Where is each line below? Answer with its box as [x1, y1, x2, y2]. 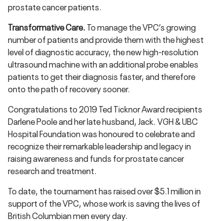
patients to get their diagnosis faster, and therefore [8, 71, 195, 82]
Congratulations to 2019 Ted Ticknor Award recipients [8, 103, 202, 114]
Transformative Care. [8, 21, 85, 33]
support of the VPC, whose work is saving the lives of [8, 197, 200, 209]
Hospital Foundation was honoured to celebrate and [8, 128, 195, 139]
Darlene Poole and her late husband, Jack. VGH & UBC [8, 115, 198, 127]
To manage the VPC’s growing [85, 21, 196, 33]
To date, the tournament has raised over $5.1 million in [8, 185, 201, 196]
